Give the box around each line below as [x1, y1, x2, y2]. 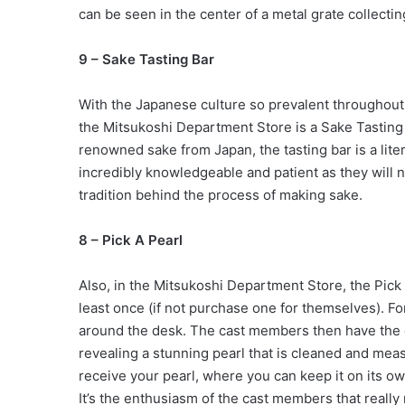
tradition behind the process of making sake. [79, 185, 363, 203]
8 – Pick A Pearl [79, 231, 186, 249]
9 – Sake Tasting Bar [79, 50, 218, 68]
